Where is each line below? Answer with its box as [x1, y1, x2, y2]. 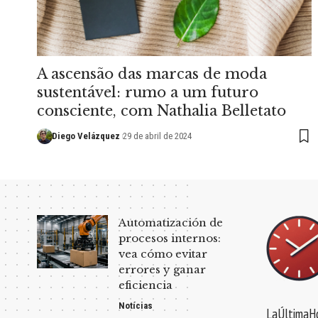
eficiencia [119, 278, 172, 292]
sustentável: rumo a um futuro [37, 83, 258, 101]
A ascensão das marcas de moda [37, 65, 267, 82]
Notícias [119, 300, 153, 311]
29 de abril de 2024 [122, 130, 192, 141]
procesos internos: [119, 231, 221, 245]
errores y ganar [119, 262, 206, 276]
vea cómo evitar [119, 246, 207, 261]
